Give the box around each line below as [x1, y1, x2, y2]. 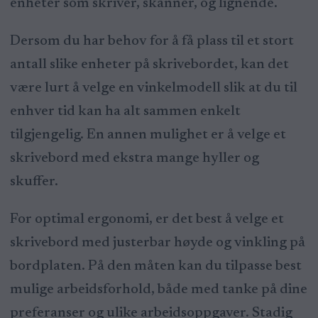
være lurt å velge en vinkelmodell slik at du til [9, 80, 297, 95]
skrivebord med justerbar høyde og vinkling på [9, 235, 305, 250]
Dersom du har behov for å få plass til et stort [9, 33, 294, 48]
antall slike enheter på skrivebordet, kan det [9, 57, 289, 72]
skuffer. [9, 174, 58, 189]
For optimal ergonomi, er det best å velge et [9, 212, 284, 226]
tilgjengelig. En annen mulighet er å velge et [9, 127, 286, 142]
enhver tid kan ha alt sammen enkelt [9, 104, 241, 119]
